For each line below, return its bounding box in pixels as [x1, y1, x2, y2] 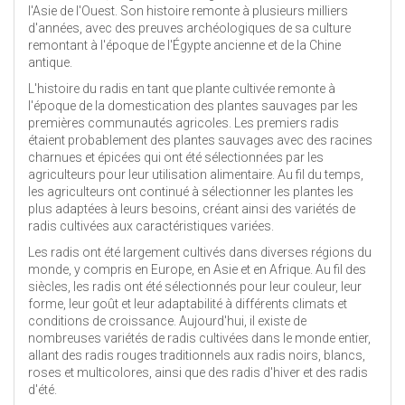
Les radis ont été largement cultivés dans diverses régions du [28, 244, 372, 259]
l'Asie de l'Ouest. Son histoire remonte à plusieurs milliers [28, 3, 348, 18]
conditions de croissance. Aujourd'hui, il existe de [28, 313, 306, 328]
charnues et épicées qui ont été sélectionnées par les [28, 149, 324, 165]
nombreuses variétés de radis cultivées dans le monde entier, [28, 330, 371, 345]
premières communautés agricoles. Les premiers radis [28, 115, 339, 130]
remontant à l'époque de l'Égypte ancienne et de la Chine [28, 37, 341, 52]
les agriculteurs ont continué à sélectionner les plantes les [28, 184, 353, 199]
